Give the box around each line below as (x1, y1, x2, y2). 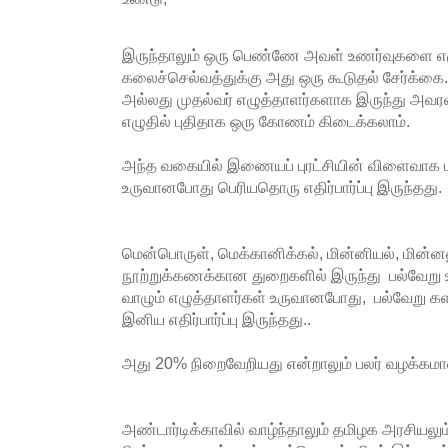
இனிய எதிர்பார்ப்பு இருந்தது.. (122, 310, 311, 329)
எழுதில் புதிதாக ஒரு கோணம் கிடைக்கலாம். (122, 112, 410, 131)
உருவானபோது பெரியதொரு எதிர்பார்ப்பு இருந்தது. (122, 178, 442, 197)
